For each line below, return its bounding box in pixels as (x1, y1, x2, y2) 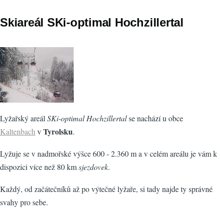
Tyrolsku (43, 126, 73, 137)
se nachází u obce (127, 113, 183, 124)
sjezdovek (79, 162, 108, 172)
